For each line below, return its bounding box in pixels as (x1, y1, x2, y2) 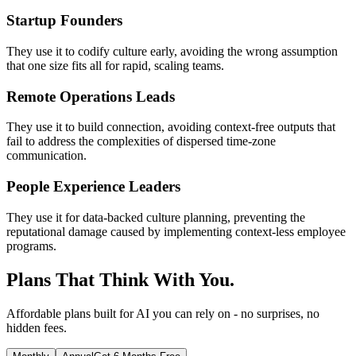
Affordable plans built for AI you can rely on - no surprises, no (6, 306, 319, 320)
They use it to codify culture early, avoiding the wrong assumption (6, 44, 338, 58)
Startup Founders (6, 12, 122, 29)
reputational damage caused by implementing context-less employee (6, 224, 346, 238)
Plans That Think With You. (6, 269, 234, 290)
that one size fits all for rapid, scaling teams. (6, 58, 224, 72)
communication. (6, 149, 87, 163)
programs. (6, 238, 56, 253)
